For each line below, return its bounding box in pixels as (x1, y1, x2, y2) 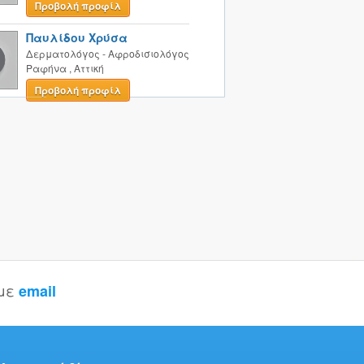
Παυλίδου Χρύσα (25, 29, 128, 45)
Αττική (73, 61, 104, 75)
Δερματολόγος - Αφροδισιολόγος (25, 46, 189, 60)
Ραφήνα (25, 61, 67, 75)
